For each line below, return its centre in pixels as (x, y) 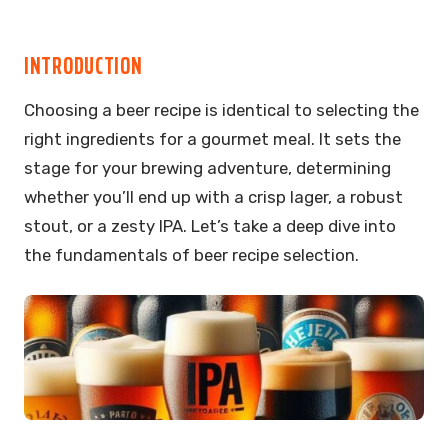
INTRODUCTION (83, 66)
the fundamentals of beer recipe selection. (193, 254)
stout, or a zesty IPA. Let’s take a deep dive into (210, 225)
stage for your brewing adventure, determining (207, 167)
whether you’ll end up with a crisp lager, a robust (213, 196)
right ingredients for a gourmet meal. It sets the (212, 138)
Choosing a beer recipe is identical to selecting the (221, 109)
